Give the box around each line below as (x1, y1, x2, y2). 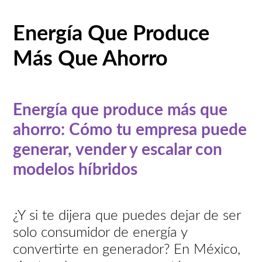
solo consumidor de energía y (13, 225, 188, 240)
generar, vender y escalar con (13, 141, 223, 158)
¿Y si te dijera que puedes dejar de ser (13, 208, 241, 223)
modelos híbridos (13, 161, 138, 178)
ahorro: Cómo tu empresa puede (13, 121, 247, 138)
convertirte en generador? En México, (13, 242, 241, 257)
